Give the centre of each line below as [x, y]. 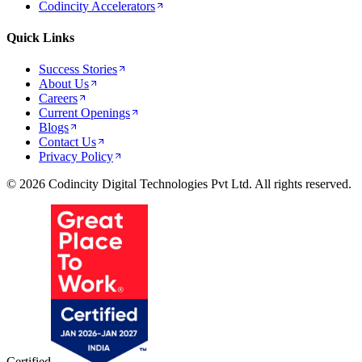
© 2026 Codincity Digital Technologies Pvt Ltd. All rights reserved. [179, 184]
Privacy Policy [76, 157]
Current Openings [84, 113]
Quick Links [40, 38]
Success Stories [78, 69]
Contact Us [67, 142]
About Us [64, 84]
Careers [58, 99]
